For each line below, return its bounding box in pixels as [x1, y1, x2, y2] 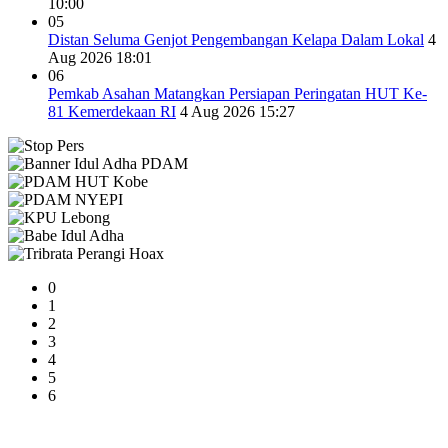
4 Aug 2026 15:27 [180, 103, 295, 121]
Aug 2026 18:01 [48, 49, 152, 67]
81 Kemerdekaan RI [48, 103, 176, 121]
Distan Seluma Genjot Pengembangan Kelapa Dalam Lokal [48, 31, 424, 49]
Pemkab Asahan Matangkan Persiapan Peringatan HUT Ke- [48, 85, 427, 103]
